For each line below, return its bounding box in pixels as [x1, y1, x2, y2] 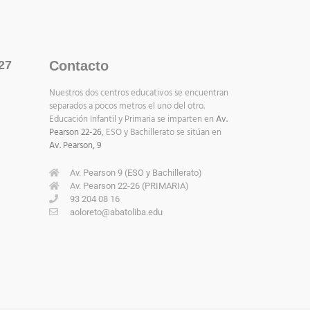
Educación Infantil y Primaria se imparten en [49, 112, 216, 127]
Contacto [49, 58, 109, 74]
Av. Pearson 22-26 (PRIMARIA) [70, 181, 190, 192]
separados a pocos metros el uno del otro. [49, 99, 205, 114]
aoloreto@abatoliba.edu [70, 207, 163, 218]
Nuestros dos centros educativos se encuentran [49, 86, 228, 101]
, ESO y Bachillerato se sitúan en [102, 125, 221, 140]
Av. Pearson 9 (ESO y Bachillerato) [70, 167, 203, 179]
